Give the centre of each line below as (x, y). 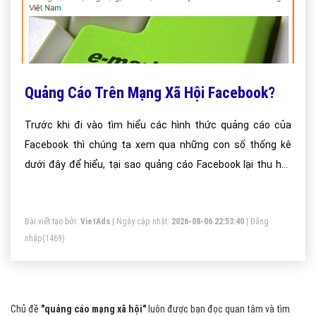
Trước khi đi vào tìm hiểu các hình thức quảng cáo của (158, 125)
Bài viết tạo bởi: (53, 221)
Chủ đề (26, 309)
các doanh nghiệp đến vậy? (86, 184)
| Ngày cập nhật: (141, 221)
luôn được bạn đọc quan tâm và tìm (218, 309)
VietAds (95, 221)
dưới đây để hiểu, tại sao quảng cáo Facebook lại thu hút (158, 164)
